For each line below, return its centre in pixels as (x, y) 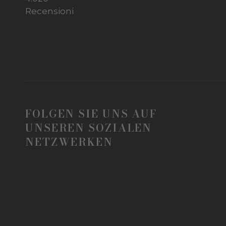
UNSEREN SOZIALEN (89, 128)
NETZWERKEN (69, 142)
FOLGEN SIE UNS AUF (91, 114)
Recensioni (49, 11)
